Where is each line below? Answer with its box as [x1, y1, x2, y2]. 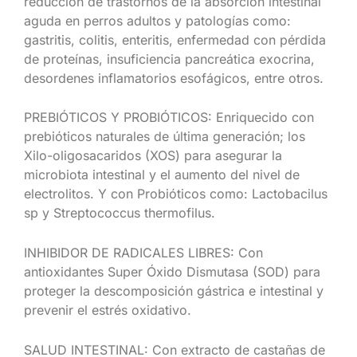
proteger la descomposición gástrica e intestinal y [24, 282, 324, 299]
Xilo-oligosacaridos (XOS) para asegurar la [24, 147, 282, 164]
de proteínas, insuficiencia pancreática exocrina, [24, 50, 315, 67]
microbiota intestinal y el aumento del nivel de [24, 167, 300, 183]
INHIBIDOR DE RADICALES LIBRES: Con [24, 244, 263, 261]
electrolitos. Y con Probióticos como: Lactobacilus [24, 186, 328, 202]
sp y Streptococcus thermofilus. [24, 205, 215, 222]
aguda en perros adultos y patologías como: [24, 12, 291, 29]
